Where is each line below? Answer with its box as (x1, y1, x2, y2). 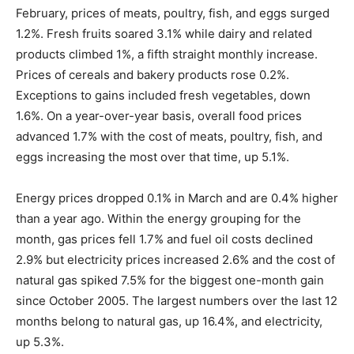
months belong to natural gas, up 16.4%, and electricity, (16, 314, 322, 330)
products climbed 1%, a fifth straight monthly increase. (16, 47, 318, 62)
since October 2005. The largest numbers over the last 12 (16, 293, 337, 309)
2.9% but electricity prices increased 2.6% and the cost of (16, 252, 335, 268)
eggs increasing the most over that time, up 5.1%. (16, 149, 289, 165)
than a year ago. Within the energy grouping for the (16, 211, 301, 227)
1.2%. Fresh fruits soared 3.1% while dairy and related (16, 26, 312, 42)
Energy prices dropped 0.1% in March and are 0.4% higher (16, 190, 338, 206)
